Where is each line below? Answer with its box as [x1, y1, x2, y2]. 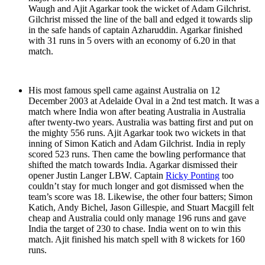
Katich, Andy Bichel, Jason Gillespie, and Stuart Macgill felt [28, 202, 254, 213]
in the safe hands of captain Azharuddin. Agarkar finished [28, 25, 243, 35]
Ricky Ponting [166, 170, 219, 181]
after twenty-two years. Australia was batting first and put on [28, 117, 253, 128]
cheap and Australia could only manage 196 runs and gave [28, 213, 246, 224]
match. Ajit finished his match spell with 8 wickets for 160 [28, 234, 245, 245]
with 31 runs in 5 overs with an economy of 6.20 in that [28, 35, 235, 46]
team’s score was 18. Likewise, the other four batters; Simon [28, 192, 253, 202]
